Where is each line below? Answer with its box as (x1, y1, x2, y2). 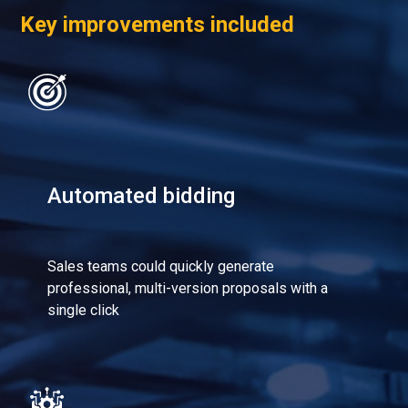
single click (47, 301, 120, 319)
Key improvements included (20, 11, 295, 37)
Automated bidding (47, 182, 236, 209)
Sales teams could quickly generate (47, 257, 275, 275)
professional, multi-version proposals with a (47, 279, 329, 297)
